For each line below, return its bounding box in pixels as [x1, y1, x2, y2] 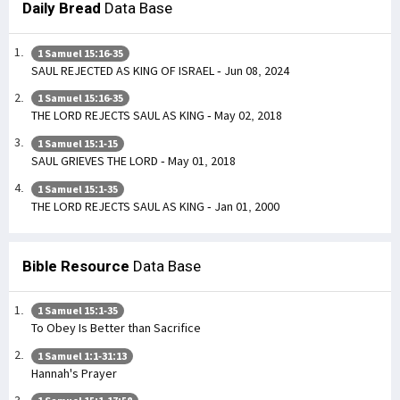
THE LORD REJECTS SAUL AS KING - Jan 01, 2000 [31, 197, 279, 214]
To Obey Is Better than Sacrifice [31, 320, 201, 337]
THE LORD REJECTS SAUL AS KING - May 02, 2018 [31, 107, 282, 124]
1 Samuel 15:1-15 [37, 137, 118, 151]
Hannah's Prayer [31, 364, 117, 381]
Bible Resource [22, 256, 129, 275]
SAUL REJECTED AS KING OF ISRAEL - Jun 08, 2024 [31, 62, 289, 79]
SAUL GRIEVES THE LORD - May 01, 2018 [31, 153, 236, 170]
